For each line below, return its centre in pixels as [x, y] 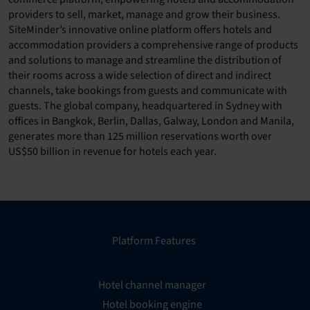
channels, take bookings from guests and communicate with [148, 91]
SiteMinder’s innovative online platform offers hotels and [140, 30]
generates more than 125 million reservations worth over [140, 137]
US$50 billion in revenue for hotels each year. [112, 152]
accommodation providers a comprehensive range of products [153, 45]
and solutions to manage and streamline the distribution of [145, 61]
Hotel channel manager [152, 285]
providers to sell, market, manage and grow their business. [144, 15]
